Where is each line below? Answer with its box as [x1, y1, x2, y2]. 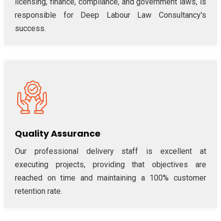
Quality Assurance [15, 127, 101, 140]
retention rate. [15, 186, 62, 196]
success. [15, 23, 46, 33]
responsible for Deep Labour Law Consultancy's [15, 10, 206, 20]
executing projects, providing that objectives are [15, 159, 206, 169]
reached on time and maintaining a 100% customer [15, 173, 206, 183]
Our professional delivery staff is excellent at [15, 146, 206, 156]
